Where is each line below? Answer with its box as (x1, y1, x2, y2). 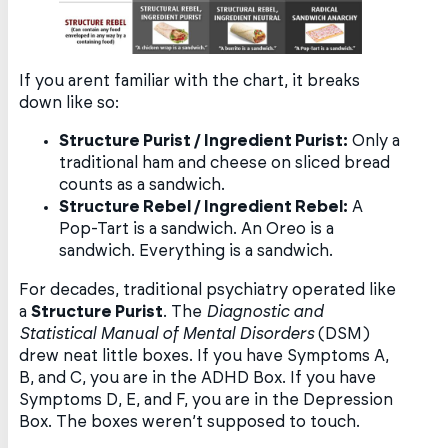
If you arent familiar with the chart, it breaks (19, 73, 361, 90)
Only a (348, 133, 401, 150)
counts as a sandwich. (59, 177, 226, 194)
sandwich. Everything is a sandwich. (59, 243, 334, 260)
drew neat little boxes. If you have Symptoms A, (19, 347, 390, 364)
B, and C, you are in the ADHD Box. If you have (19, 369, 377, 386)
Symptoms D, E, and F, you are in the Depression (19, 391, 394, 408)
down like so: (19, 95, 120, 112)
